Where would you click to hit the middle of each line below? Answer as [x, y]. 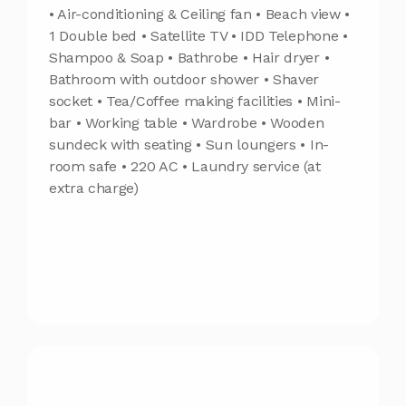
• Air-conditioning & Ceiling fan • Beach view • [199, 14]
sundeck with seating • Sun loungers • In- [189, 145]
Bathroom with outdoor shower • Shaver [184, 80]
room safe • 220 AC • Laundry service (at [185, 167]
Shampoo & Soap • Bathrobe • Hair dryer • [189, 58]
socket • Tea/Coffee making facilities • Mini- [195, 101]
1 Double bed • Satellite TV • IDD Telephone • [198, 36]
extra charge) [94, 188]
